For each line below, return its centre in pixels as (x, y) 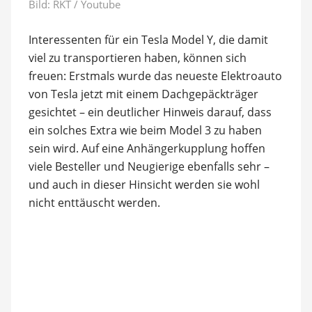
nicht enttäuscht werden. (94, 202)
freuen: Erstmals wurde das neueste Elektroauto (155, 76)
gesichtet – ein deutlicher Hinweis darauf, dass (150, 112)
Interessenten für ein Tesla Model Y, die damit (148, 39)
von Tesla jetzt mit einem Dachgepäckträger (143, 94)
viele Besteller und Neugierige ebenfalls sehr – (149, 166)
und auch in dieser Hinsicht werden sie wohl (144, 184)
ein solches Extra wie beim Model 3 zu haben (145, 130)
